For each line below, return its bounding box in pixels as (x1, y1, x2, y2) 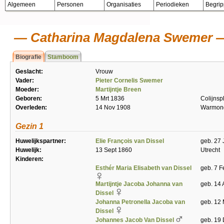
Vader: (15, 77, 34, 84)
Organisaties (106, 1, 141, 8)
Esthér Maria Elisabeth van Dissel (95, 164, 191, 171)
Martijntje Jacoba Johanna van (95, 180, 182, 187)
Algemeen (7, 1, 35, 8)
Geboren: (15, 95, 42, 102)
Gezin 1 (15, 122, 43, 130)
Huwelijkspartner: (15, 137, 66, 144)
